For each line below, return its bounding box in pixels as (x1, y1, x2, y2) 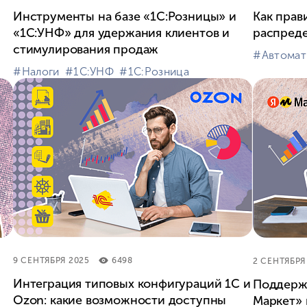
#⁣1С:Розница (119, 64, 189, 78)
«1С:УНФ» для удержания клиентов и (12, 25, 230, 40)
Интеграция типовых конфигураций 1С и (12, 275, 251, 291)
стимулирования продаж (12, 41, 159, 57)
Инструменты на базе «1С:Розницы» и (12, 8, 236, 24)
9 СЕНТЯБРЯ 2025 (12, 255, 90, 265)
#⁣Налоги (12, 64, 60, 78)
